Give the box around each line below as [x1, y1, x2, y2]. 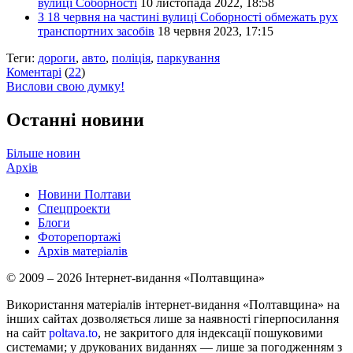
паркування [157, 51, 220, 65]
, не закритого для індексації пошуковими [98, 326, 323, 340]
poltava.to [49, 326, 98, 340]
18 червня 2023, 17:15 [158, 24, 273, 39]
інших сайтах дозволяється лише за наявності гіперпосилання [6, 312, 339, 326]
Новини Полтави [38, 188, 131, 202]
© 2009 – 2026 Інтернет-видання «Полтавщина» [6, 271, 265, 285]
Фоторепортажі [38, 230, 121, 244]
